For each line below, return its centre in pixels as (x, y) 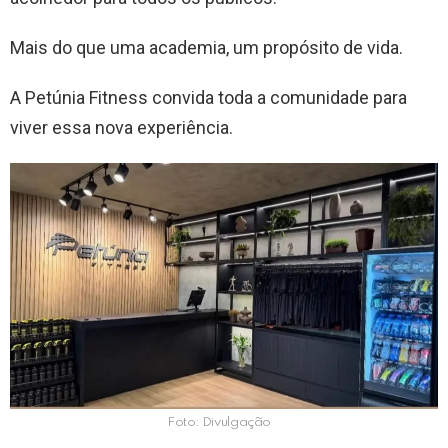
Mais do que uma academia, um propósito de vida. (206, 48)
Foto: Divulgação (219, 423)
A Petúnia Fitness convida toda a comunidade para (208, 98)
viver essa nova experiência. (121, 128)
